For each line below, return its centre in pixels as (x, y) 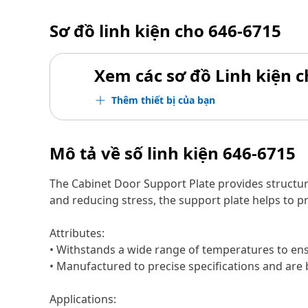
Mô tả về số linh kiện (136, 153)
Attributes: (77, 233)
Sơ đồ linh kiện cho (129, 31)
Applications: (83, 299)
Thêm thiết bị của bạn (163, 100)
